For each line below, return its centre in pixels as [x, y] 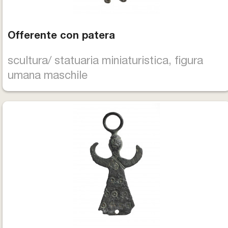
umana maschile [48, 76]
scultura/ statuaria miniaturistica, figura [105, 62]
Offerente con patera [61, 37]
